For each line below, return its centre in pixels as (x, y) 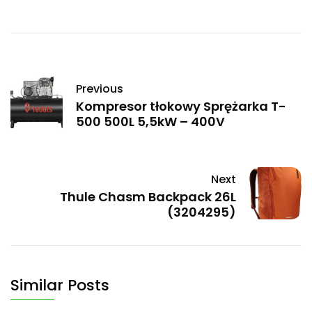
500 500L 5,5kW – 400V (150, 122)
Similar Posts (60, 286)
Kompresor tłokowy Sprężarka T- (181, 107)
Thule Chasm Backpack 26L (148, 197)
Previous (100, 89)
